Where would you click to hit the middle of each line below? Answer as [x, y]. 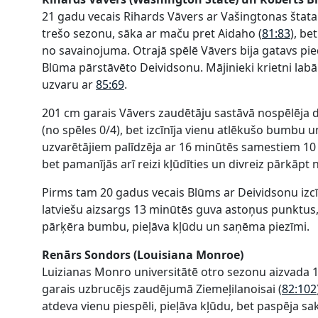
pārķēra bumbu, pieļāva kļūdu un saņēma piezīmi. [176, 226]
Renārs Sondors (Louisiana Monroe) [144, 254]
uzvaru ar [69, 84]
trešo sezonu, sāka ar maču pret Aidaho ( [152, 33]
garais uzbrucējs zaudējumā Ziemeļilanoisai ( [162, 289]
